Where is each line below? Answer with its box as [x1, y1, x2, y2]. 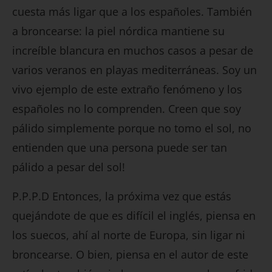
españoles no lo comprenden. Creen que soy [12, 101, 241, 117]
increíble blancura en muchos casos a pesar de [12, 43, 253, 58]
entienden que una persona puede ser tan [12, 140, 227, 155]
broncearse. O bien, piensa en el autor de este [12, 247, 248, 262]
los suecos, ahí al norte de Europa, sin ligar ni [12, 228, 245, 243]
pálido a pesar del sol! [12, 160, 125, 175]
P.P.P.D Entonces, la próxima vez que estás [12, 189, 231, 204]
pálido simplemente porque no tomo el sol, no [12, 121, 251, 136]
